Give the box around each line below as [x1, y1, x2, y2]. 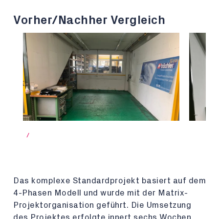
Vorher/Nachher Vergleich [13, 14, 165, 26]
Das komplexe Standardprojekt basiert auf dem [13, 176, 206, 185]
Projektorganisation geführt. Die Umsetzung [13, 201, 191, 209]
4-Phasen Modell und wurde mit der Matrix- [13, 189, 188, 197]
